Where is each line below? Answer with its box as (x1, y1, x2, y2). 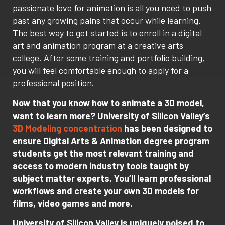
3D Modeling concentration (13, 122, 122, 134)
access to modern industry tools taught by (13, 160, 189, 171)
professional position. (13, 77, 94, 89)
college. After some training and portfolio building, (13, 52, 205, 64)
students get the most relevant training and (13, 147, 194, 159)
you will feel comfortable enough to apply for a (13, 65, 188, 76)
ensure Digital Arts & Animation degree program (13, 135, 209, 146)
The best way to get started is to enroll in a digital (13, 27, 202, 39)
